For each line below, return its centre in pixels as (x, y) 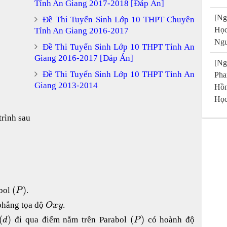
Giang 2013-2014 (66, 85)
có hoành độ (169, 220)
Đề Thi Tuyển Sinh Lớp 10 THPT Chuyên (119, 19)
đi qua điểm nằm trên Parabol (71, 220)
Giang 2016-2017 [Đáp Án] (84, 58)
